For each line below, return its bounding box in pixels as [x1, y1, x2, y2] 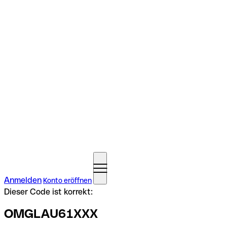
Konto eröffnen [43, 176, 92, 184]
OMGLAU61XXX [4, 206, 98, 220]
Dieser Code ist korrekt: [4, 187, 93, 197]
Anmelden [4, 175, 42, 185]
